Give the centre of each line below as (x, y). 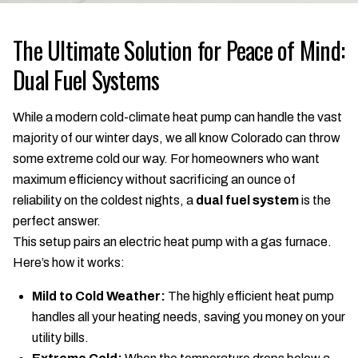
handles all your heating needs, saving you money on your (189, 317)
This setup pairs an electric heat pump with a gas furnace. (172, 242)
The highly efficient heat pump (250, 296)
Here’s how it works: (69, 263)
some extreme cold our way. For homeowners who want (166, 159)
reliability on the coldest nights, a (104, 200)
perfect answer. (57, 221)
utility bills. (60, 338)
